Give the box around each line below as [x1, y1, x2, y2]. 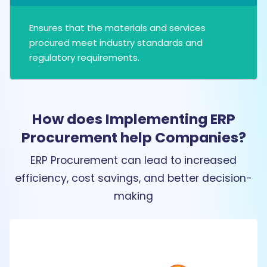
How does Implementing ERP [32, 109, 235, 129]
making [114, 189, 153, 204]
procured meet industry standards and [29, 36, 203, 49]
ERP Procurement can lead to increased [30, 153, 237, 168]
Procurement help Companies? [21, 128, 246, 148]
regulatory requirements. [29, 51, 139, 64]
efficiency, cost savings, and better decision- [15, 171, 252, 186]
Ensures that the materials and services [29, 21, 206, 35]
